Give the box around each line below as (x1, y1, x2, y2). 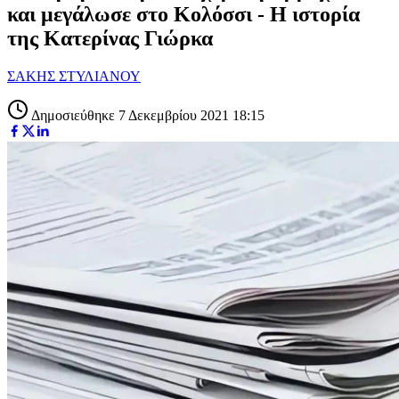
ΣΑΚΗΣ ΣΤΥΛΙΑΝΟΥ (7, 68, 141, 84)
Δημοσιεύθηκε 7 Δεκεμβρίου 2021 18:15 (28, 107, 265, 123)
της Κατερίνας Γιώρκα (7, 26, 213, 50)
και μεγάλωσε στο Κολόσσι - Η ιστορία (7, 2, 360, 26)
